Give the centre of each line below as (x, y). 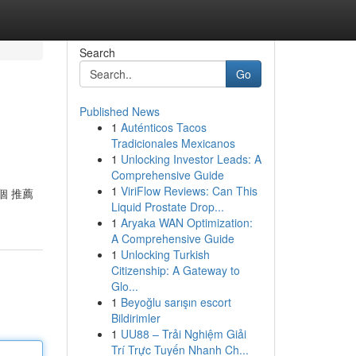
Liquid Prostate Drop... (167, 207)
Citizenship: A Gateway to (175, 270)
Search (97, 52)
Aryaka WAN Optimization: (186, 222)
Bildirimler (135, 318)
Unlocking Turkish (165, 254)
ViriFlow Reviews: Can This (189, 191)
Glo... (124, 286)
